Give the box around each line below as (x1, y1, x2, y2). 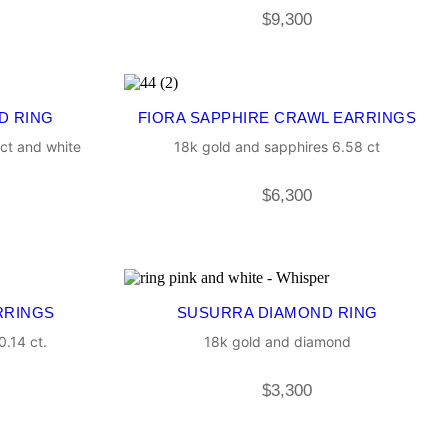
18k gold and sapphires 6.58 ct (174, 138, 380, 156)
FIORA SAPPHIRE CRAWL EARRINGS (137, 109, 417, 127)
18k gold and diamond (203, 333, 351, 351)
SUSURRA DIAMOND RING (176, 304, 378, 322)
